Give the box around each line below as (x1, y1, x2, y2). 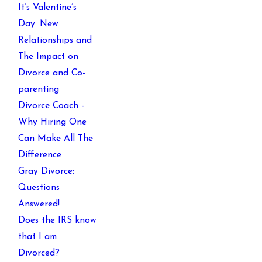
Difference (18, 150, 62, 160)
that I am (18, 232, 57, 242)
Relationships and (18, 36, 92, 46)
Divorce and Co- (18, 68, 86, 78)
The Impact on (18, 52, 79, 62)
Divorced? (18, 249, 60, 258)
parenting (18, 85, 60, 95)
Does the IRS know (18, 216, 97, 226)
